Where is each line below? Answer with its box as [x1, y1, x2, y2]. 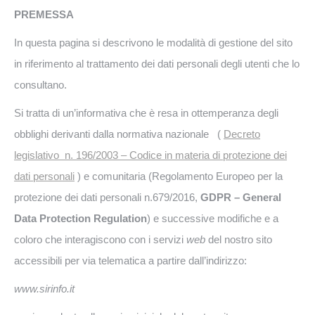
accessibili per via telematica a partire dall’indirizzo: [14, 255, 247, 266]
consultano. [14, 79, 67, 91]
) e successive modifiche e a [147, 212, 278, 224]
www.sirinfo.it [14, 283, 75, 295]
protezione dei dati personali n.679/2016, [14, 191, 200, 203]
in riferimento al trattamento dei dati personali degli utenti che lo [14, 58, 300, 70]
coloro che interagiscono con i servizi [14, 233, 186, 245]
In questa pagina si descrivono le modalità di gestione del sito [14, 37, 292, 49]
